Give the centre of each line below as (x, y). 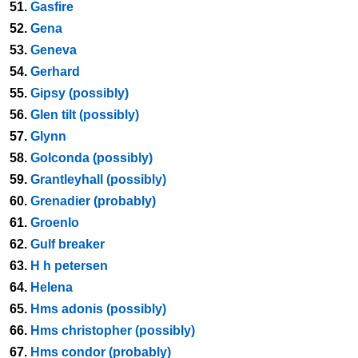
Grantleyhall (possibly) (98, 179)
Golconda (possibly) (91, 158)
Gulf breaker (68, 244)
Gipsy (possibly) (80, 93)
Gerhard (55, 72)
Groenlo (55, 223)
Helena (52, 287)
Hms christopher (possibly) (113, 330)
